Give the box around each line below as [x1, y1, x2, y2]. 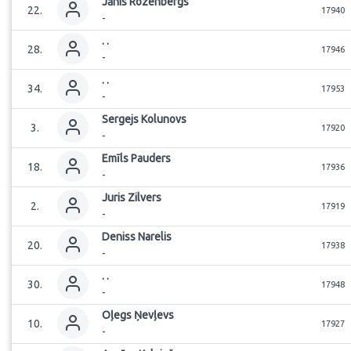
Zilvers [128, 191, 161, 204]
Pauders [131, 152, 171, 165]
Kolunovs [141, 113, 186, 125]
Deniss [102, 230, 136, 243]
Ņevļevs [134, 309, 174, 321]
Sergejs [102, 113, 139, 125]
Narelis [138, 230, 172, 243]
